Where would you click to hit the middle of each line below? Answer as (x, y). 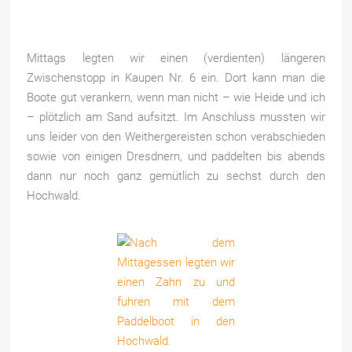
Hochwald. (54, 196)
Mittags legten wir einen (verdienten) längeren (176, 59)
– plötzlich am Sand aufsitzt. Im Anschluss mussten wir (176, 117)
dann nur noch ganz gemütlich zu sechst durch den (176, 176)
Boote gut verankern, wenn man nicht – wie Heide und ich (176, 98)
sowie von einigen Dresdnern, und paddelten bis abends (176, 157)
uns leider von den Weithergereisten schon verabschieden (176, 137)
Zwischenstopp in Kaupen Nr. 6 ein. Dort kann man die (176, 78)
